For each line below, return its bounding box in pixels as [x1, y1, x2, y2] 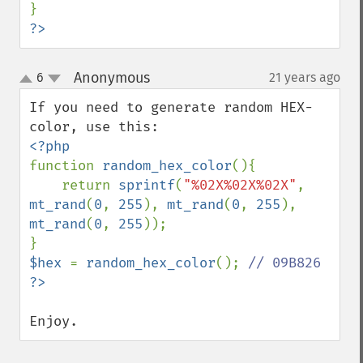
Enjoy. [29, 313, 78, 330]
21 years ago [269, 70, 340, 85]
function [29, 157, 102, 174]
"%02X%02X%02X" [183, 177, 297, 194]
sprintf [118, 177, 175, 194]
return [62, 177, 118, 194]
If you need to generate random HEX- [29, 99, 313, 116]
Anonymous [73, 69, 150, 87]
